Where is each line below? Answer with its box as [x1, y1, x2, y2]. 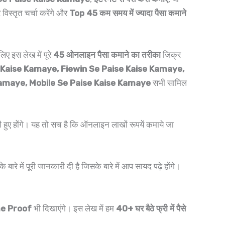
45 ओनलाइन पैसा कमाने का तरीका [53, 50, 161, 60]
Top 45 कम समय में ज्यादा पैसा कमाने [69, 8, 186, 18]
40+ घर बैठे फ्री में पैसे [116, 203, 186, 213]
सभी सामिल [151, 78, 187, 88]
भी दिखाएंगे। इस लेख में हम [32, 203, 116, 213]
